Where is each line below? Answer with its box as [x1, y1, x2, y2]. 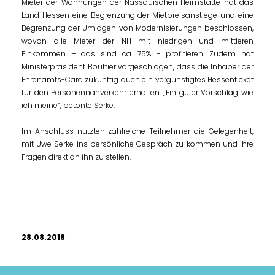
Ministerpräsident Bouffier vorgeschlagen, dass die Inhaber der [21, 61, 254, 72]
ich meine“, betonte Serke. [21, 100, 115, 110]
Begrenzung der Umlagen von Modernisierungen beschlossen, [21, 23, 254, 33]
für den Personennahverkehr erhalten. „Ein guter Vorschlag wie [21, 87, 254, 98]
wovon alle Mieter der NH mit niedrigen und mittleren [21, 36, 254, 46]
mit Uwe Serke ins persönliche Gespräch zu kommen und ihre [21, 139, 254, 149]
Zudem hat [209, 48, 254, 59]
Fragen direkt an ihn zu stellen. [21, 152, 131, 162]
